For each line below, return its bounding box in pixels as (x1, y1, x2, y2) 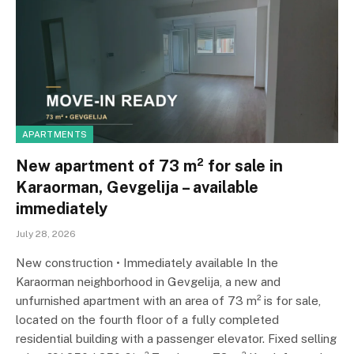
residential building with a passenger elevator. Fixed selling (16, 332, 337, 346)
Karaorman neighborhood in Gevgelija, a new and (16, 275, 281, 289)
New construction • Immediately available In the (16, 256, 278, 270)
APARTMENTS (22, 130, 88, 140)
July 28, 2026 (16, 228, 76, 240)
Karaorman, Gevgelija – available (16, 178, 258, 198)
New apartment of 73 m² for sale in (16, 156, 283, 176)
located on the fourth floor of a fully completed (16, 313, 279, 327)
